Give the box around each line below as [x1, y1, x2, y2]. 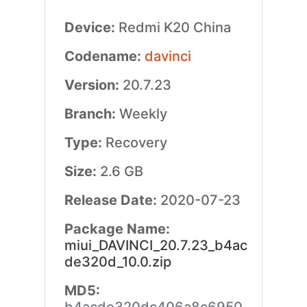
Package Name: [64, 221, 170, 237]
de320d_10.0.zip [64, 254, 171, 270]
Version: [64, 77, 123, 93]
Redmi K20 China [118, 19, 231, 36]
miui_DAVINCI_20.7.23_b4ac [64, 237, 247, 254]
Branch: [64, 106, 119, 122]
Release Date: [64, 192, 160, 208]
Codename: [64, 48, 145, 64]
